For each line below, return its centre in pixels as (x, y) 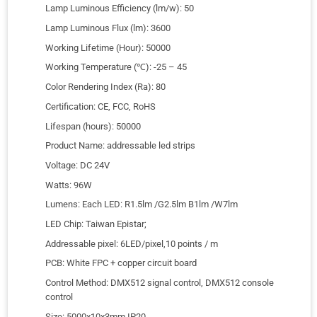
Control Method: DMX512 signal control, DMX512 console (160, 282)
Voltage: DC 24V (78, 165)
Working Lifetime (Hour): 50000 (108, 47)
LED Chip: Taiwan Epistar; (96, 224)
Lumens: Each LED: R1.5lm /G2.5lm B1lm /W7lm (142, 204)
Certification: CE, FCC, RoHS (101, 106)
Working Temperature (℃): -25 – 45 (116, 67)
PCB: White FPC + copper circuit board (121, 263)
